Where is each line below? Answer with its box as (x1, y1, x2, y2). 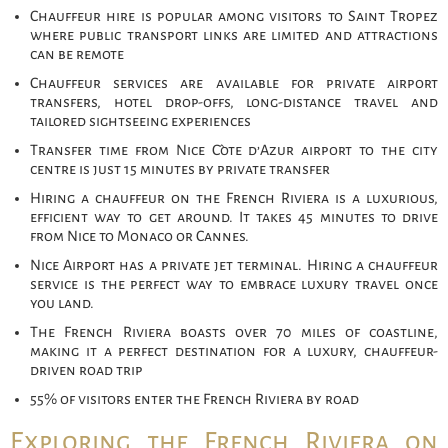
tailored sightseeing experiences (30, 113, 251, 130)
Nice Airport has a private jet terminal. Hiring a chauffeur (30, 257, 438, 274)
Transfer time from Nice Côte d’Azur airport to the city (30, 142, 438, 159)
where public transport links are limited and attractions (30, 27, 438, 44)
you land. (30, 295, 94, 312)
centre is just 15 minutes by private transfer (30, 161, 330, 178)
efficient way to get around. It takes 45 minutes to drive (30, 209, 438, 226)
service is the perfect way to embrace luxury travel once (30, 276, 438, 293)
